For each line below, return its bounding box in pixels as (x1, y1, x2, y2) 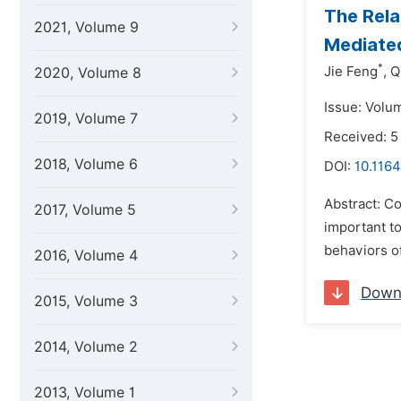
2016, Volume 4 (34, 247, 138, 264)
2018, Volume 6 (34, 156, 138, 173)
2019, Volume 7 (34, 110, 138, 127)
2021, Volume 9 (34, 19, 139, 36)
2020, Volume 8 (34, 64, 141, 81)
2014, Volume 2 (34, 338, 138, 355)
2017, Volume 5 (34, 201, 136, 218)
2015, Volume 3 (34, 293, 138, 310)
